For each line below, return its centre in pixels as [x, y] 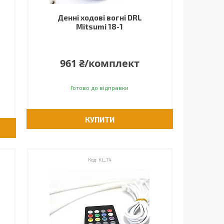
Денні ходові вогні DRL [99, 17]
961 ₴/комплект [99, 63]
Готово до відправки [100, 87]
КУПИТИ [99, 119]
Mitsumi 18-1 [100, 26]
